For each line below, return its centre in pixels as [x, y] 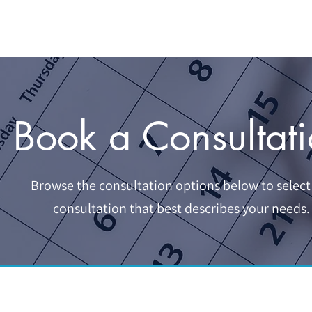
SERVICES [169, 34]
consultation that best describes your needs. [181, 208]
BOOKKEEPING [231, 34]
